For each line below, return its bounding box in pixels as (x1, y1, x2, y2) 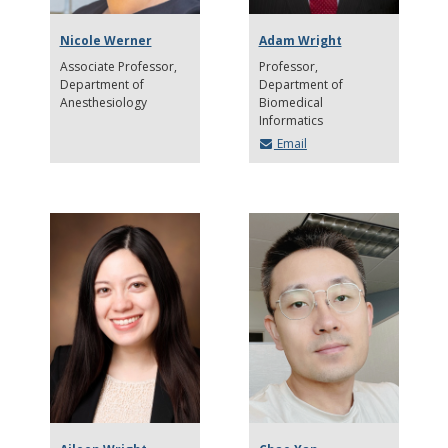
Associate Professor (59, 57, 174, 75)
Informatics (258, 111, 323, 129)
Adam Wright (258, 31, 342, 49)
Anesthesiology (59, 93, 147, 111)
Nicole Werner (59, 31, 152, 49)
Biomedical (258, 93, 323, 111)
